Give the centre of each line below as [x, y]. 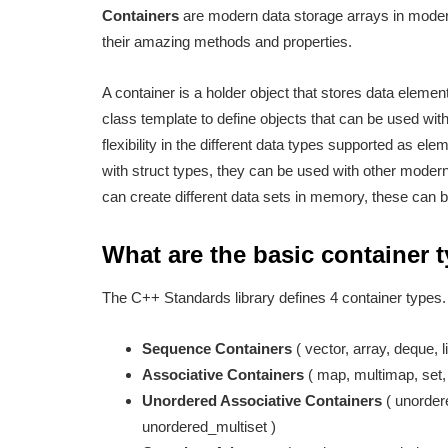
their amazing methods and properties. [227, 42]
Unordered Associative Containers [262, 401]
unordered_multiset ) [209, 427]
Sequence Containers [217, 349]
